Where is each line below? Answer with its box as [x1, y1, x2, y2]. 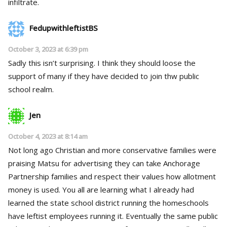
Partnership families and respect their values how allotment [8, 171, 216, 181]
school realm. [8, 84, 54, 94]
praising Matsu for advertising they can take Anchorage [8, 158, 200, 168]
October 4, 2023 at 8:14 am [8, 131, 88, 141]
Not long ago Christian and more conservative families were [8, 144, 216, 155]
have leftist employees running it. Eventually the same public [8, 210, 218, 221]
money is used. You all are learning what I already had [8, 184, 194, 195]
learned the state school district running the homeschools [8, 197, 209, 208]
